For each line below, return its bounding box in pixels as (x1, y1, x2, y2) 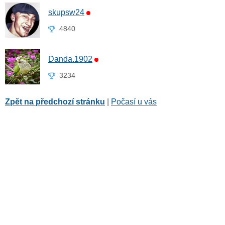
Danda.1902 (48, 55, 92, 64)
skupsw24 (48, 8, 84, 17)
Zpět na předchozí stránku (5, 97, 105, 106)
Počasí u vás (111, 97, 157, 106)
